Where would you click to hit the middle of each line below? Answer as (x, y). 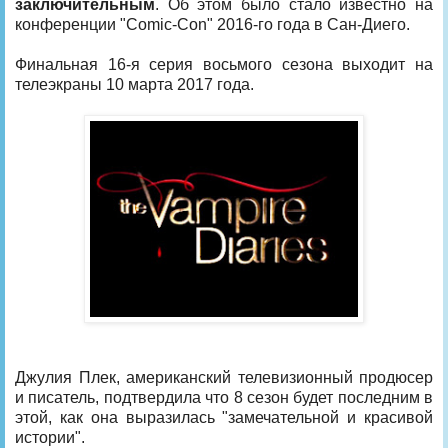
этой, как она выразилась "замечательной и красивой (224, 417)
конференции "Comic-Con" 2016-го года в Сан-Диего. (212, 24)
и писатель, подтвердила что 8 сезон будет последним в (224, 397)
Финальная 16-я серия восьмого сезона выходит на (224, 64)
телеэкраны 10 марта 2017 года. (134, 84)
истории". (50, 437)
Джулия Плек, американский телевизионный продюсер (224, 377)
